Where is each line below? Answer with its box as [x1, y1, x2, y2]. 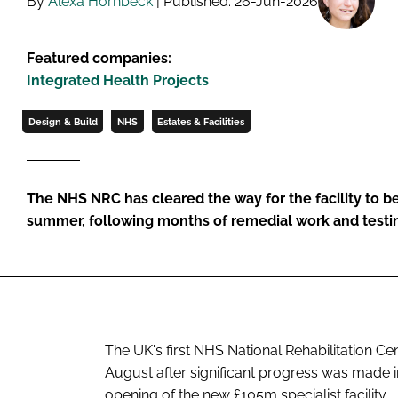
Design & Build [28, 116, 98, 127]
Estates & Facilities [157, 116, 245, 127]
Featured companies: [27, 50, 171, 67]
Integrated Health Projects [27, 72, 209, 89]
